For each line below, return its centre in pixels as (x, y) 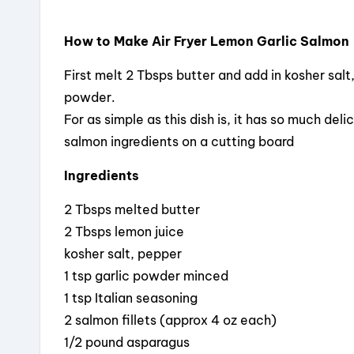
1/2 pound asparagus (127, 342)
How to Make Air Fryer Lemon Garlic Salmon (207, 41)
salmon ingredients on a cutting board (179, 141)
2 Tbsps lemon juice (124, 231)
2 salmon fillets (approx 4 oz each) (170, 320)
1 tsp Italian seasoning (131, 298)
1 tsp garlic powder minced (146, 275)
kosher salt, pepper (123, 253)
